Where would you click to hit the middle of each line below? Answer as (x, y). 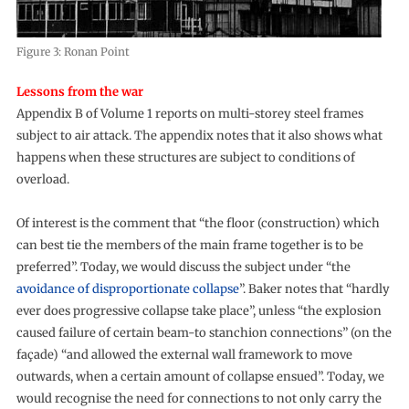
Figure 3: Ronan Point (73, 52)
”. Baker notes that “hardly (314, 289)
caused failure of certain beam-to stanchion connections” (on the (204, 333)
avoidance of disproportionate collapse (127, 289)
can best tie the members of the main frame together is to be (189, 246)
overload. (42, 180)
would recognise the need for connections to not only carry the (199, 399)
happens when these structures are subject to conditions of (185, 158)
